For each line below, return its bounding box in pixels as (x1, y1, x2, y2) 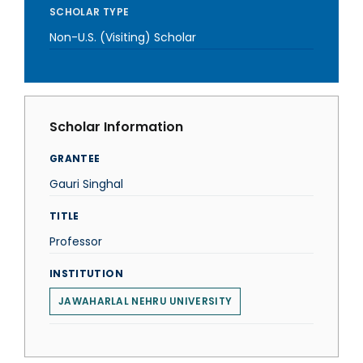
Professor (49, 233, 102, 250)
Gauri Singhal (49, 176, 123, 192)
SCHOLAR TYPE (49, 5, 130, 19)
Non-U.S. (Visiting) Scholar (49, 29, 196, 45)
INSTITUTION (49, 267, 123, 280)
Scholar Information (49, 117, 183, 136)
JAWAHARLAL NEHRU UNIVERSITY (58, 294, 233, 308)
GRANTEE (49, 152, 100, 165)
